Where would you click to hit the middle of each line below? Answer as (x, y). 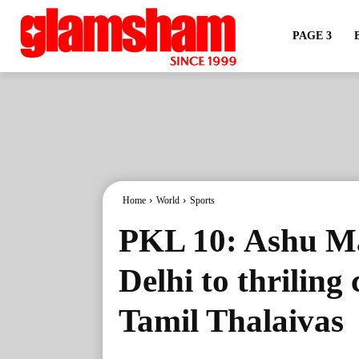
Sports (202, 200)
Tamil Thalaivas (231, 321)
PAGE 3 (312, 36)
